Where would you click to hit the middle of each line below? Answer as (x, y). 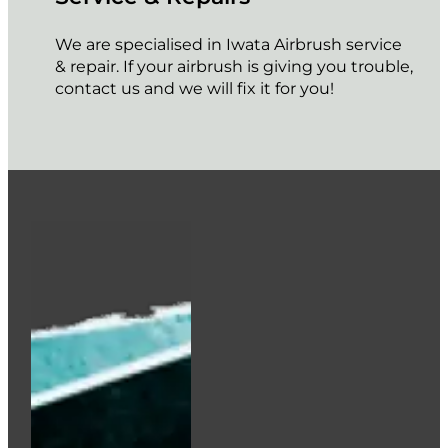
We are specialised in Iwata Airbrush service (229, 44)
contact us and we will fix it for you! (195, 88)
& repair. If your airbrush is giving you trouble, (234, 66)
